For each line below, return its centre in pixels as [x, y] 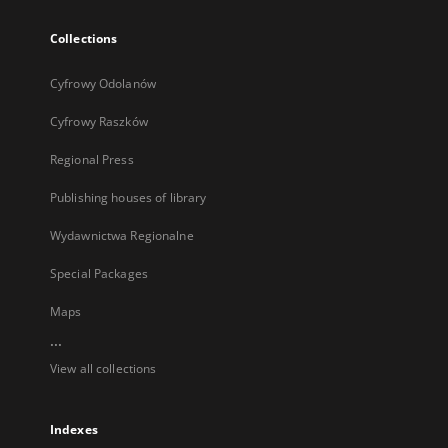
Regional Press [92, 159]
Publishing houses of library [128, 197]
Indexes [74, 429]
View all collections [103, 368]
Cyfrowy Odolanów [103, 83]
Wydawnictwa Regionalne [122, 235]
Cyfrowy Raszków [99, 121]
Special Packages [99, 273]
